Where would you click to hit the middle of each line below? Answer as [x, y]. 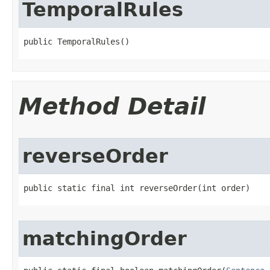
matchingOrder [105, 239]
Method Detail [112, 106]
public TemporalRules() [77, 42]
